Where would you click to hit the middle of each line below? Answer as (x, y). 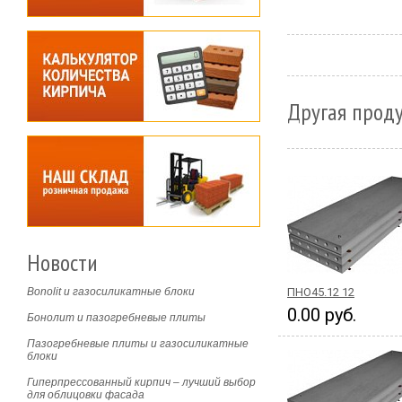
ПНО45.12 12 (321, 292)
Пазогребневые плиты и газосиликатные (138, 344)
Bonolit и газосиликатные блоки (111, 292)
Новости (62, 262)
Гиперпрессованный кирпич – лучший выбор (141, 382)
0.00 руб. (322, 315)
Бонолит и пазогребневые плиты (116, 318)
